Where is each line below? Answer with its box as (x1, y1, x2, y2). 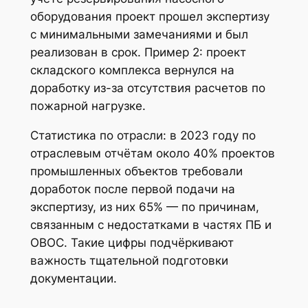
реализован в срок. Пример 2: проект (30, 45, 246, 60)
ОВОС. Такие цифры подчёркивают (30, 236, 234, 250)
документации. (30, 272, 117, 286)
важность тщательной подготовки (30, 254, 228, 268)
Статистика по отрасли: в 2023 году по (30, 129, 256, 143)
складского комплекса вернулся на (30, 63, 234, 78)
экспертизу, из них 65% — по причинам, (30, 200, 259, 214)
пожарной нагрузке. (30, 99, 146, 113)
